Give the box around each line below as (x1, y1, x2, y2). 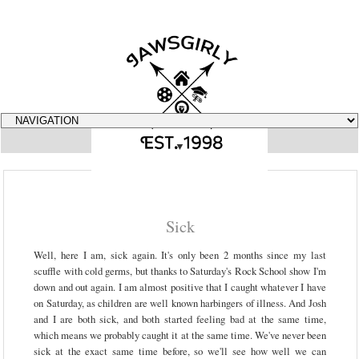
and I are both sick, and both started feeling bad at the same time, (34, 312, 326, 327)
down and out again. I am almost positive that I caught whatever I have (34, 280, 326, 295)
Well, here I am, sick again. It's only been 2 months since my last (34, 248, 326, 263)
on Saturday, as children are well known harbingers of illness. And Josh (34, 296, 326, 311)
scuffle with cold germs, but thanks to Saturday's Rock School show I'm (34, 264, 326, 279)
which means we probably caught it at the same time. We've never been (34, 328, 326, 343)
